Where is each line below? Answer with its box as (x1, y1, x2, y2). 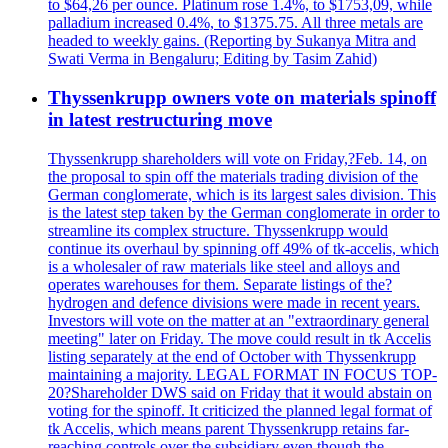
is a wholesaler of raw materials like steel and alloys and (48, 257, 400, 275)
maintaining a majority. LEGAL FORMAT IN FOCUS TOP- (48, 365, 437, 383)
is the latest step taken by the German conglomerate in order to (48, 203, 440, 221)
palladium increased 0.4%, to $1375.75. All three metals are (48, 14, 423, 32)
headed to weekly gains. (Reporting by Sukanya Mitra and (48, 32, 416, 50)
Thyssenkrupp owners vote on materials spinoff (48, 86, 436, 108)
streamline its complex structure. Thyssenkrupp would (48, 221, 388, 239)
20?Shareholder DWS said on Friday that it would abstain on (48, 383, 432, 401)
